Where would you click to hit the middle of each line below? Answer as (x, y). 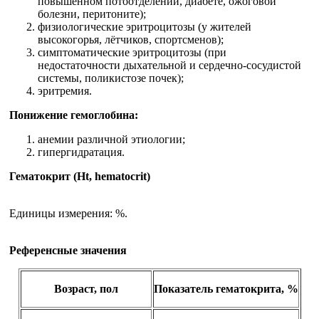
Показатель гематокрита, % (226, 288)
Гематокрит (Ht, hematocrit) (80, 176)
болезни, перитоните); (92, 14)
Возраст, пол (86, 288)
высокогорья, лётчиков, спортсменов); (131, 39)
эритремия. (65, 90)
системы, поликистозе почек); (111, 78)
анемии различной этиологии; (111, 139)
